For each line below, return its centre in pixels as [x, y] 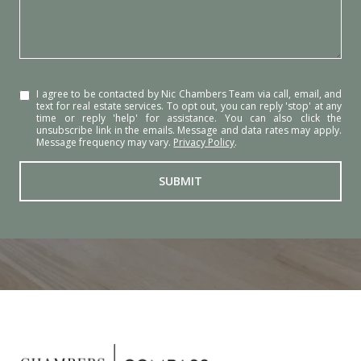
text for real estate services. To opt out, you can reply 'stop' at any [189, 106]
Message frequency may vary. [105, 143]
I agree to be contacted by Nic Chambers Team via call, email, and [189, 94]
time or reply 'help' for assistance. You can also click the [189, 118]
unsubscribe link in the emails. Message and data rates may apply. [189, 131]
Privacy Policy [204, 143]
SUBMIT [180, 181]
